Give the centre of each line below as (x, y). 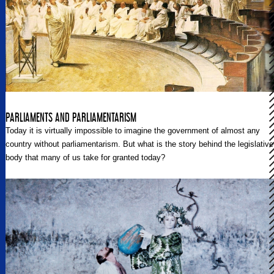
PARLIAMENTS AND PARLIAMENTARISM (71, 117)
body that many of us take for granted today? (85, 158)
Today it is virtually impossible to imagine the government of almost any (133, 131)
